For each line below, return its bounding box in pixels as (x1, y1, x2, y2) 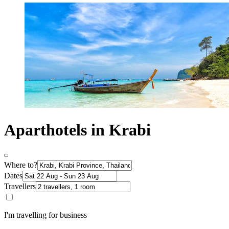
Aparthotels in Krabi (4, 121, 151, 140)
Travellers (4, 181, 36, 191)
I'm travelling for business (4, 210, 87, 219)
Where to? (4, 160, 37, 169)
